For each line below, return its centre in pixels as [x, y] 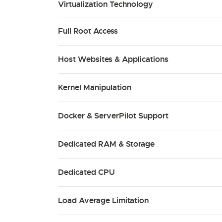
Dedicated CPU [86, 172]
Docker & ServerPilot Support [113, 116]
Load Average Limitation [103, 200]
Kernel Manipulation [95, 87]
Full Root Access [88, 31]
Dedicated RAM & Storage [106, 144]
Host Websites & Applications [113, 59]
